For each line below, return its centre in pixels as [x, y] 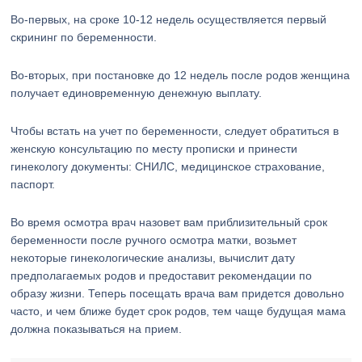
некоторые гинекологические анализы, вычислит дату [153, 258]
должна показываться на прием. [97, 329]
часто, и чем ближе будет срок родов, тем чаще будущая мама [179, 311]
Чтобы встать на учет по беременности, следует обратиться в [175, 131]
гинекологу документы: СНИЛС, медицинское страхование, [168, 166]
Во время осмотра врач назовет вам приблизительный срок [169, 222]
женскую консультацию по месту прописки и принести [154, 149]
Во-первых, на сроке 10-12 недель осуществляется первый [169, 19]
